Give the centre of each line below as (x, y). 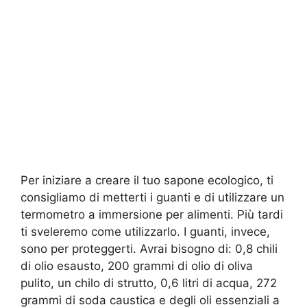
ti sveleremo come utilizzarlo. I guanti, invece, (145, 231)
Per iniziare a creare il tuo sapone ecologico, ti (147, 180)
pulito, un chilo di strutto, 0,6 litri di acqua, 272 (149, 283)
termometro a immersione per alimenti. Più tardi (152, 214)
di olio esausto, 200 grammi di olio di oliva (137, 266)
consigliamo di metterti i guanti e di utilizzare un (152, 197)
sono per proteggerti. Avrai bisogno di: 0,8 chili (149, 248)
